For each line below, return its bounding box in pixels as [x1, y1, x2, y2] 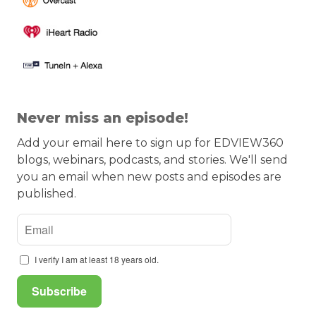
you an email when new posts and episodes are [17, 170, 281, 184]
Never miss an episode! [17, 109, 188, 127]
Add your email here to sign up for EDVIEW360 [17, 136, 284, 150]
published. [17, 187, 76, 201]
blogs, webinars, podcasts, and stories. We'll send [17, 153, 288, 167]
